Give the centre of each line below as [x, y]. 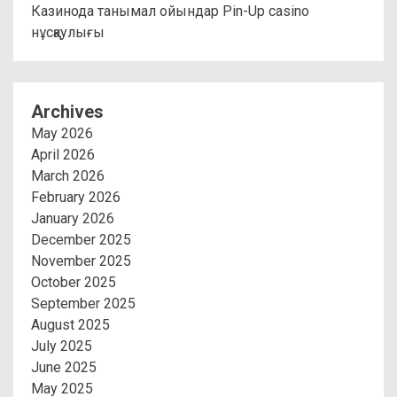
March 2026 [68, 175]
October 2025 [74, 282]
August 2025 [70, 324]
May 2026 [62, 133]
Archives [67, 111]
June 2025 [64, 367]
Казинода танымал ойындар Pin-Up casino [170, 11]
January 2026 [73, 218]
